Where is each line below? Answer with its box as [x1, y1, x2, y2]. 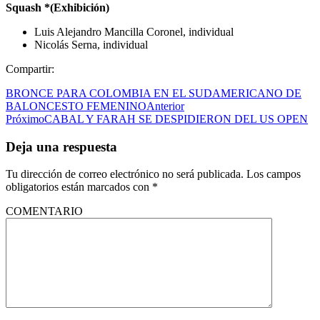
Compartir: [6, 62, 54, 75]
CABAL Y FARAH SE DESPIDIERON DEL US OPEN [44, 112, 308, 125]
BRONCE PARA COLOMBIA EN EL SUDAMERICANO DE [6, 86, 301, 99]
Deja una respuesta [6, 139, 117, 154]
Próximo [6, 112, 44, 125]
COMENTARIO [6, 205, 83, 218]
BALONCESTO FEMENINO [6, 99, 146, 112]
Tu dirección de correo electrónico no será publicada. [6, 168, 244, 181]
